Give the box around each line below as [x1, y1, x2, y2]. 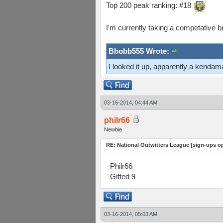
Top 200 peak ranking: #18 [106, 1, 193, 9]
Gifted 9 [110, 172, 135, 181]
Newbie [104, 126, 122, 132]
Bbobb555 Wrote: [109, 46, 171, 55]
